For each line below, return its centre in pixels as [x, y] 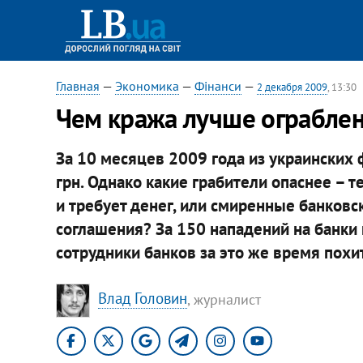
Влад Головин [142, 299]
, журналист [224, 299]
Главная [77, 86]
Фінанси [218, 86]
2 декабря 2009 [292, 87]
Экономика [147, 86]
